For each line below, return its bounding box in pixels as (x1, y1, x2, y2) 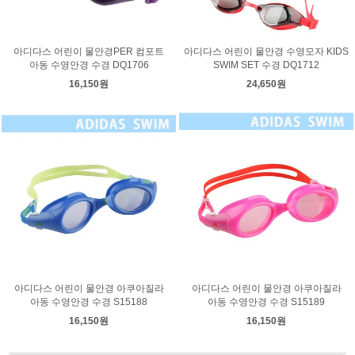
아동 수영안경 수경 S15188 (30, 296, 147, 307)
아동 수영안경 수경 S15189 (208, 296, 325, 307)
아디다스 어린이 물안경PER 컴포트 (13, 46, 164, 57)
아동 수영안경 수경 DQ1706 (29, 59, 149, 71)
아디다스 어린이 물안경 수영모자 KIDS (184, 46, 349, 57)
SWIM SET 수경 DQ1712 (213, 59, 319, 71)
